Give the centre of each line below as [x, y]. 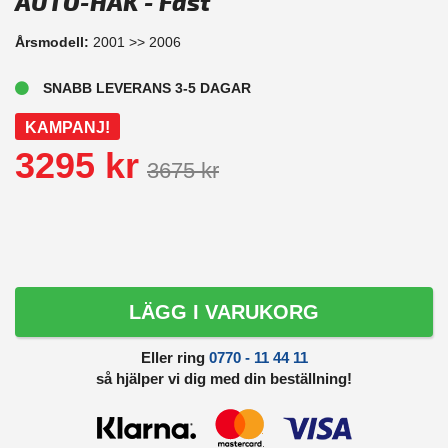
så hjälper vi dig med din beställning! [224, 379]
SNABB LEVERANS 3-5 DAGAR [147, 88]
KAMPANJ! [67, 128]
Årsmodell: [54, 41]
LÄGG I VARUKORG [224, 312]
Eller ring [174, 358]
